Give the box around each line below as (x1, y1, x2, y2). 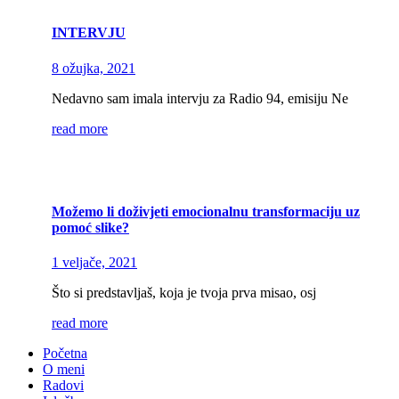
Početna (43, 346, 87, 362)
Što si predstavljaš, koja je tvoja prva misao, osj (52, 285, 316, 301)
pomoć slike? (52, 219, 129, 235)
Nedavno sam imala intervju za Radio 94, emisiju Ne (52, 90, 348, 106)
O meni (43, 362, 85, 378)
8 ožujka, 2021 (52, 60, 135, 76)
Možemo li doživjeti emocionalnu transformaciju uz (52, 203, 360, 219)
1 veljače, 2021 (52, 255, 137, 271)
